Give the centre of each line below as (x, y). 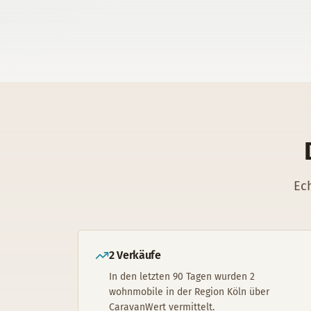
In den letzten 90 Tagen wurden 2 (182, 277)
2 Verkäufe (135, 255)
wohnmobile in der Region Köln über (189, 292)
